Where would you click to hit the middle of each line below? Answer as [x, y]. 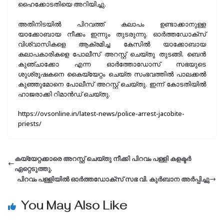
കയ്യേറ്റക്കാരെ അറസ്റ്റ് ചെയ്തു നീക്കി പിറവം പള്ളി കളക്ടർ [103, 159]
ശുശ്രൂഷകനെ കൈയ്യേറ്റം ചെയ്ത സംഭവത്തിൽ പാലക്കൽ [112, 74]
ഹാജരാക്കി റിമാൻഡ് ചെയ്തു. [64, 94]
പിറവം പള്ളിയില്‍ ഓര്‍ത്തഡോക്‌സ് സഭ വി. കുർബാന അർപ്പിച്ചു [113, 179]
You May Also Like [74, 208]
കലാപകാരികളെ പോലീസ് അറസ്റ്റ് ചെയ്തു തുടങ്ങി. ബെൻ [112, 54]
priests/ [30, 124]
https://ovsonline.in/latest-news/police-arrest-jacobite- [101, 114]
